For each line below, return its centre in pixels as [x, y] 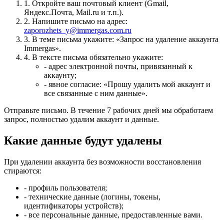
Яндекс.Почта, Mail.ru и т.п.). [74, 12]
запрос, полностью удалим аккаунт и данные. [81, 119]
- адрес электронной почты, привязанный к [118, 66]
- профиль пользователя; [65, 187]
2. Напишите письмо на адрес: [76, 21]
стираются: [23, 170]
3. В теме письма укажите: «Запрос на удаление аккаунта [121, 39]
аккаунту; [60, 75]
